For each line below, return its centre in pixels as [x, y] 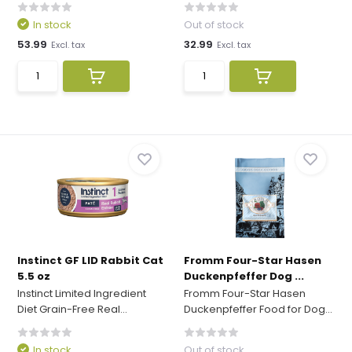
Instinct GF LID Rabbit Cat [91, 260]
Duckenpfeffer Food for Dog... [258, 309]
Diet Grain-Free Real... [73, 309]
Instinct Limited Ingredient [82, 293]
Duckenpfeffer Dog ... [244, 276]
